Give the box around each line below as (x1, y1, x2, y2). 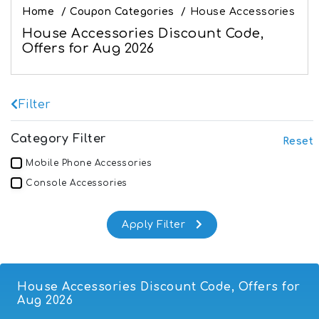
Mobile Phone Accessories (26, 157, 152, 168)
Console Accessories (26, 177, 127, 188)
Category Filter (11, 132, 106, 145)
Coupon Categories (70, 6, 174, 17)
